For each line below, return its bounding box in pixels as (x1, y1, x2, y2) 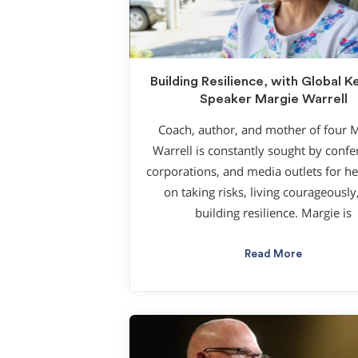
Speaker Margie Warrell (199, 93, 348, 106)
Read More (245, 248, 302, 260)
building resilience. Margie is (195, 205, 352, 221)
